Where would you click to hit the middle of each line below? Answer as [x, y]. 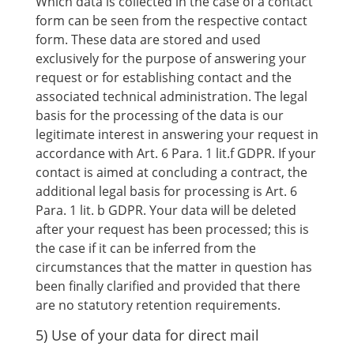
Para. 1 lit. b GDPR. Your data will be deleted [166, 210]
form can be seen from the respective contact [171, 21]
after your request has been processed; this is [172, 229]
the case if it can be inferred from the [145, 248]
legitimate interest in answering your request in [177, 134]
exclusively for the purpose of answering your [171, 58]
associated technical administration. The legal [171, 96]
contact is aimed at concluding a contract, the [171, 172]
